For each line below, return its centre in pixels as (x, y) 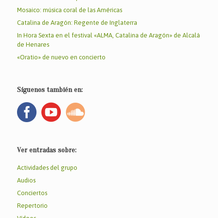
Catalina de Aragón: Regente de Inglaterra (77, 22)
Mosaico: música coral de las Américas (70, 10)
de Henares (33, 44)
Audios (26, 180)
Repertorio (32, 205)
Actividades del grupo (47, 167)
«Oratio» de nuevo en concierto (61, 57)
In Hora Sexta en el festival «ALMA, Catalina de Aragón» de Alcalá (109, 35)
